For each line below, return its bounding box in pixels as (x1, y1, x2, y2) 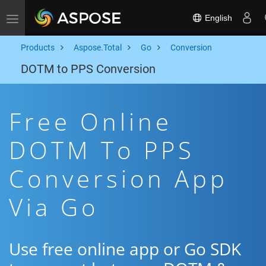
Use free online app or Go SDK (9, 237, 241, 260)
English (202, 12, 232, 23)
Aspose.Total (74, 43, 122, 52)
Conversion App (9, 162, 228, 195)
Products (21, 43, 55, 52)
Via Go (9, 191, 99, 223)
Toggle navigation (12, 13, 78, 23)
